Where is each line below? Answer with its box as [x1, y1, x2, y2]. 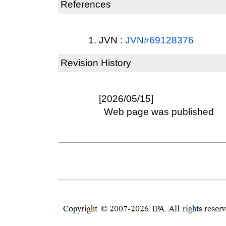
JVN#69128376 [125, 34, 194, 45]
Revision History [61, 58, 131, 68]
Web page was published [99, 106, 214, 117]
